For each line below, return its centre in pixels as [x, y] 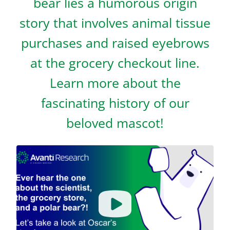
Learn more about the [115, 83]
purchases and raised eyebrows [115, 43]
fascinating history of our [115, 103]
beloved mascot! [115, 123]
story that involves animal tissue [115, 23]
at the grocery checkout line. [115, 63]
